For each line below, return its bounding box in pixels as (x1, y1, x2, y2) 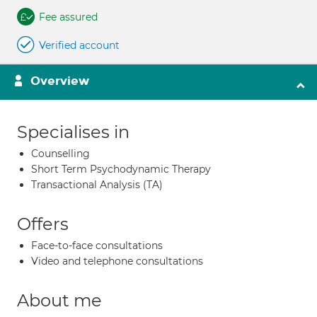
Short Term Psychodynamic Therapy (31, 163, 211, 175)
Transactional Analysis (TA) (31, 178, 163, 191)
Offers (17, 214, 69, 234)
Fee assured (39, 11, 98, 23)
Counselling (31, 147, 90, 160)
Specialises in (17, 122, 129, 142)
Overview (30, 74, 89, 88)
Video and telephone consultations (31, 255, 203, 267)
